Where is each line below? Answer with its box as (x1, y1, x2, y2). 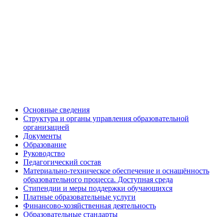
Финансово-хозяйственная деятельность (23, 201, 156, 210)
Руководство (23, 149, 65, 157)
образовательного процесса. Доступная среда (23, 175, 173, 184)
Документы (23, 131, 62, 140)
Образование (23, 140, 66, 149)
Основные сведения (23, 105, 90, 114)
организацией (23, 123, 69, 131)
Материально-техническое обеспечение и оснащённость (23, 166, 209, 175)
